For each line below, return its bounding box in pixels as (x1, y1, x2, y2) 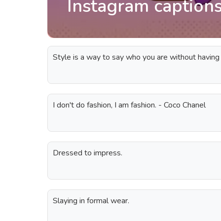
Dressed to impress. (53, 147, 122, 158)
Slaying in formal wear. (53, 195, 129, 206)
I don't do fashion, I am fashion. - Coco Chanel (53, 100, 206, 110)
